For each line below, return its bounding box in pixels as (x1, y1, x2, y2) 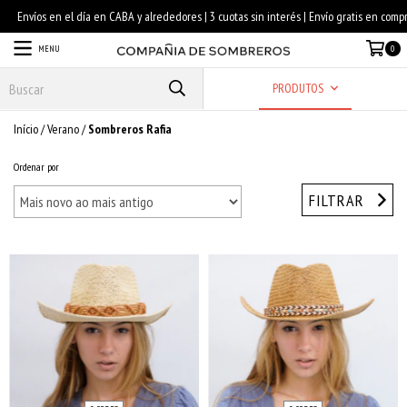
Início (14, 121, 38, 137)
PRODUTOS (272, 80, 326, 96)
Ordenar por (14, 160, 59, 174)
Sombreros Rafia (88, 121, 172, 137)
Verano (47, 121, 79, 137)
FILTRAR (309, 189, 365, 211)
